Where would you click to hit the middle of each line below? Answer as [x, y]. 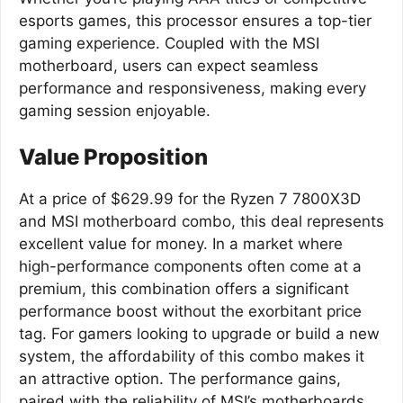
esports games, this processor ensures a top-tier [195, 20]
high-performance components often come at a [190, 266]
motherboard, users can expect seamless [169, 65]
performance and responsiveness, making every [193, 88]
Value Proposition [113, 157]
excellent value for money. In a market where [181, 244]
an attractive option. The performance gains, [180, 379]
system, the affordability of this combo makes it [192, 356]
